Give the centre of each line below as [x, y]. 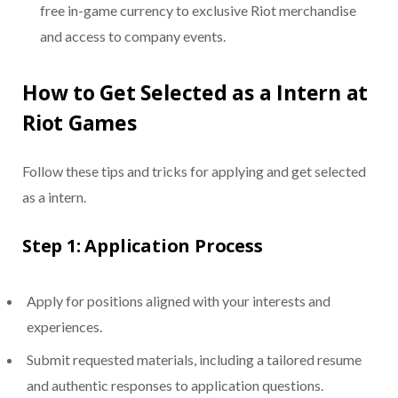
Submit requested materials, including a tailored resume [194, 360]
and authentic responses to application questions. [175, 386]
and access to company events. [133, 36]
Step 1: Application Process [143, 246]
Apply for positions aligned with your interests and [179, 301]
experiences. [64, 327]
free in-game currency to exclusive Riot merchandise [198, 11]
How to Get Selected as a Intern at [195, 93]
